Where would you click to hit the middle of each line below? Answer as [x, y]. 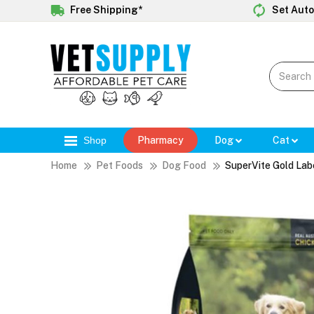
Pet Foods [120, 166]
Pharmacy [161, 141]
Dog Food [184, 166]
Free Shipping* [105, 9]
